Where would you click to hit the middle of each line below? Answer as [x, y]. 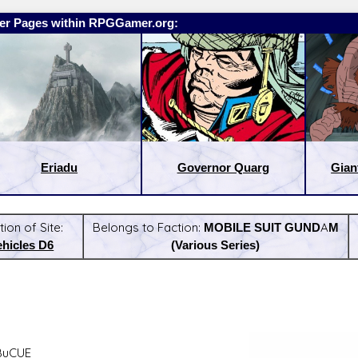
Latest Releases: [225, 269]
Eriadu [60, 168]
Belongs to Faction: [148, 228]
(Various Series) [216, 245]
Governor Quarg [223, 168]
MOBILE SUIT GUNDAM [271, 228]
